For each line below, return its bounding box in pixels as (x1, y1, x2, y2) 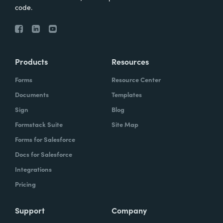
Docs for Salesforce (15, 149, 72, 159)
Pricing (15, 179, 36, 189)
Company (111, 204, 147, 216)
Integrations (15, 164, 52, 174)
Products (15, 55, 48, 67)
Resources (111, 55, 149, 67)
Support (15, 204, 45, 216)
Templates (111, 89, 142, 99)
